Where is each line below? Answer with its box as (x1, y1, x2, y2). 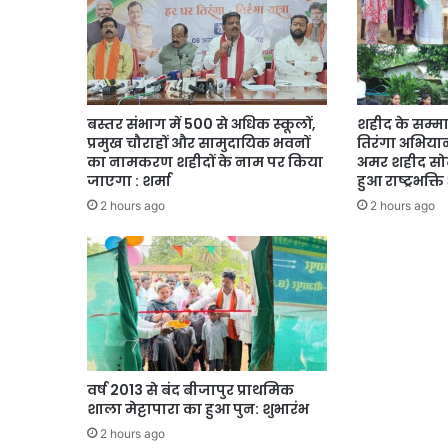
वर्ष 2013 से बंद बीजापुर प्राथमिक (87, 379, 294, 400)
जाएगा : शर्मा (87, 170, 171, 191)
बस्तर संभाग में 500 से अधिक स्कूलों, (87, 113, 316, 134)
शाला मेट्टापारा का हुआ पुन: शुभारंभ (87, 398, 309, 419)
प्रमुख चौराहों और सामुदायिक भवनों (87, 132, 310, 153)
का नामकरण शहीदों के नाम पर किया (87, 151, 323, 172)
